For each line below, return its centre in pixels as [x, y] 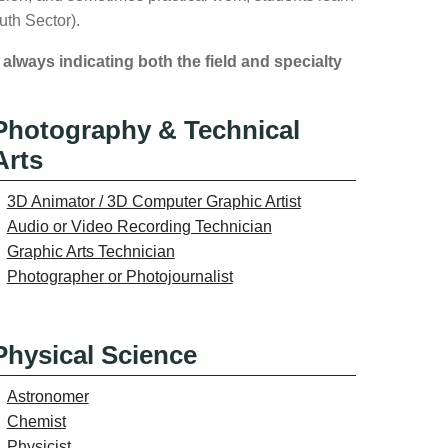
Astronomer [47, 396]
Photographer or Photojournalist [119, 276]
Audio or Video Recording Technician [139, 226]
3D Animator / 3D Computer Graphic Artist [153, 201]
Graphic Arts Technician [90, 251]
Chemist [36, 421]
